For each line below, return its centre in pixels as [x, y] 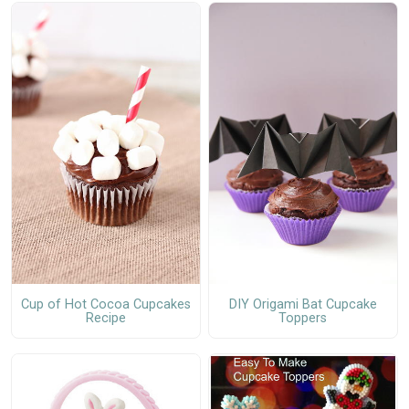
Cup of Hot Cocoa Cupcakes [105, 304]
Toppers [303, 318]
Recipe [105, 318]
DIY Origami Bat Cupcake [303, 304]
